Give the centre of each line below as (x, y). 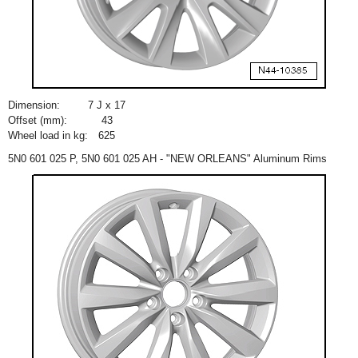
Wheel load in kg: (48, 135)
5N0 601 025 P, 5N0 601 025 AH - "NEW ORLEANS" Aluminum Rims (167, 159)
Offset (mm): (38, 120)
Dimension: (34, 105)
